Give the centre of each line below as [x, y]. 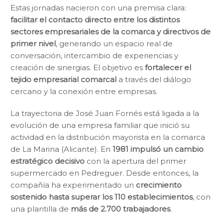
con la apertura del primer [135, 161]
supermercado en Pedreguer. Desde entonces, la [105, 173]
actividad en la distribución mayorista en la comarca [108, 137]
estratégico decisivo [48, 161]
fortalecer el [168, 67]
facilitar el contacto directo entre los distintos [95, 20]
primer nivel [33, 44]
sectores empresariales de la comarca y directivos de [111, 32]
